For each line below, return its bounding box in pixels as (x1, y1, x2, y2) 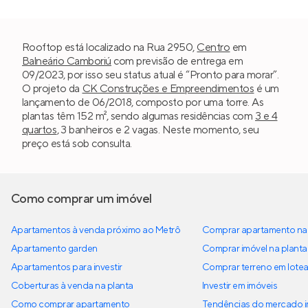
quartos (22, 122, 57, 137)
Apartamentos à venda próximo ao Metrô (11, 223, 181, 236)
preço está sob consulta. (22, 136, 132, 151)
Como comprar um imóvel (11, 190, 152, 207)
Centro (197, 40, 230, 54)
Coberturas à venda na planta (11, 279, 133, 292)
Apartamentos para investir (11, 261, 122, 274)
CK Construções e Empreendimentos (82, 81, 254, 96)
